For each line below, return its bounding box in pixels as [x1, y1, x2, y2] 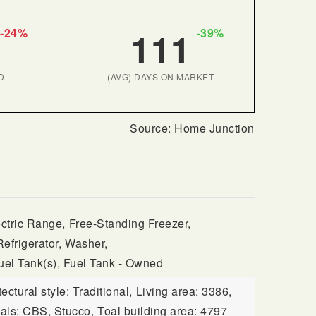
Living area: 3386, [135, 283, 232, 299]
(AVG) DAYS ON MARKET [107, 71, 214, 83]
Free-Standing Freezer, [68, 215, 191, 231]
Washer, [65, 235, 108, 251]
